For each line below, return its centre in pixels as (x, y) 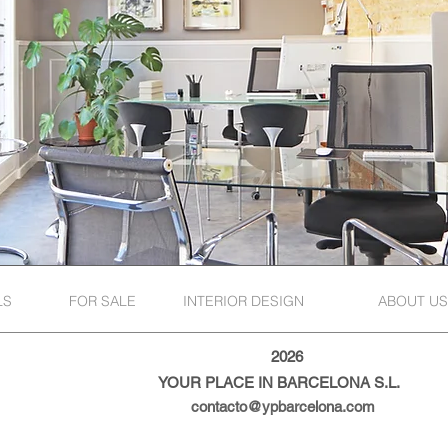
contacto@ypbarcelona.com (283, 406)
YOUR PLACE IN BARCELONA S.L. (280, 382)
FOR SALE (102, 301)
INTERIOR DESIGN (243, 301)
